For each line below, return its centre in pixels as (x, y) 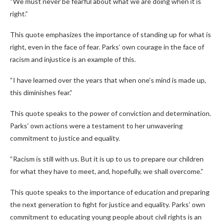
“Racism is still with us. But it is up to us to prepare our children (107, 159)
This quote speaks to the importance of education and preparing (110, 192)
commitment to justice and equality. (65, 138)
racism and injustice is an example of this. (73, 59)
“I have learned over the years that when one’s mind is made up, (108, 80)
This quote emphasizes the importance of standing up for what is (111, 34)
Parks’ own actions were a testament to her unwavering (96, 126)
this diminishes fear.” (41, 92)
